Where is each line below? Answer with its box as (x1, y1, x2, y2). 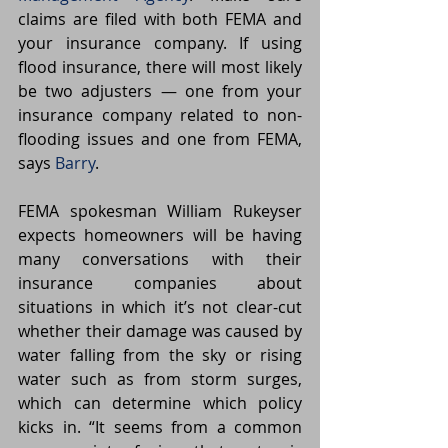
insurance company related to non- (18, 104, 302, 127)
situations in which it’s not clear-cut (18, 296, 302, 319)
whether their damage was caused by (18, 320, 302, 343)
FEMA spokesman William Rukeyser (18, 200, 302, 223)
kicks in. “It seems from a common (18, 416, 302, 439)
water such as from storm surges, (18, 368, 302, 391)
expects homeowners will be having (18, 224, 302, 247)
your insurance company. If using (18, 32, 302, 55)
